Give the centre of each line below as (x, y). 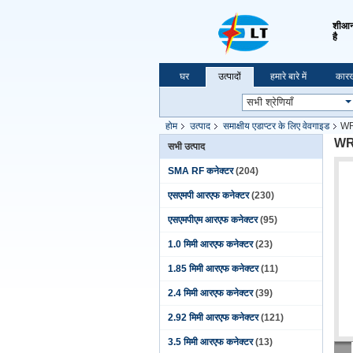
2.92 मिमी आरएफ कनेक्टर (213, 318)
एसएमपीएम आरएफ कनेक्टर (213, 220)
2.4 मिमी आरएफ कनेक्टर (210, 293)
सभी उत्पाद (186, 147)
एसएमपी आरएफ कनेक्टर (208, 195)
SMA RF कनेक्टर (201, 171)
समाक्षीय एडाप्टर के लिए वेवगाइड (276, 126)
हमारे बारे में (288, 76)
